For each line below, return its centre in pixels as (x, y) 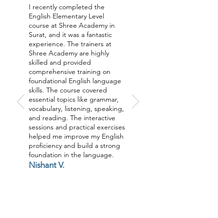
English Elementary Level (66, 16)
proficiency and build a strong (74, 145)
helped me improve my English (76, 136)
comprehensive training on (70, 72)
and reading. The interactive (72, 118)
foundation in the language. (71, 155)
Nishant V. (46, 165)
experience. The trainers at (70, 44)
